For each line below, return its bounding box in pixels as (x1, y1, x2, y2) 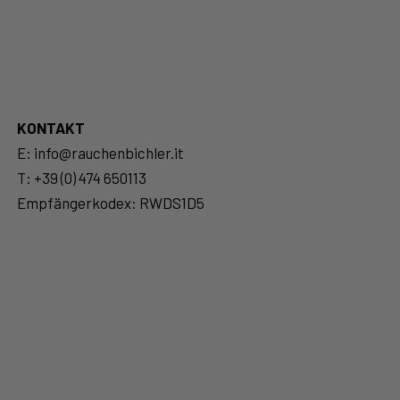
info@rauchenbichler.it (33, 144, 184, 162)
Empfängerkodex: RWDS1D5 (16, 194, 204, 212)
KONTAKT (16, 119, 85, 137)
